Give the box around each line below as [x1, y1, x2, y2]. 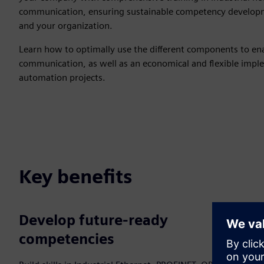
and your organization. [19, 20, 113, 31]
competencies [19, 230, 114, 247]
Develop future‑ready [19, 212, 168, 229]
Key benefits [19, 165, 132, 188]
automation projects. [19, 72, 105, 83]
